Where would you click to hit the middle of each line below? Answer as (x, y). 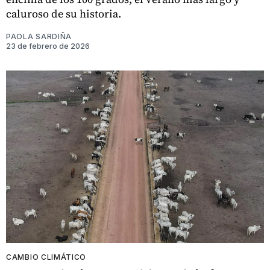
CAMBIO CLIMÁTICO (46, 257)
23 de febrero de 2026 (48, 46)
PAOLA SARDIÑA (39, 37)
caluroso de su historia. (64, 14)
